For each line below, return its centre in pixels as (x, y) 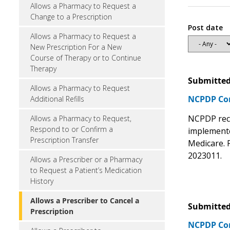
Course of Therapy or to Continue (86, 58)
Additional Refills (57, 99)
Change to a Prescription (71, 17)
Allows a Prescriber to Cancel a (85, 200)
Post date (205, 27)
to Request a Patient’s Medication (86, 170)
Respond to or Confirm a (72, 129)
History (42, 181)
